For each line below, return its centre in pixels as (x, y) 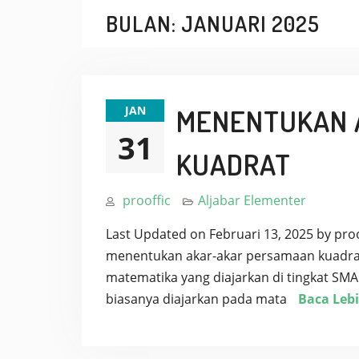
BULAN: (143, 23)
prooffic (147, 200)
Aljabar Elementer (252, 200)
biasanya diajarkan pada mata (198, 299)
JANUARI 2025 (250, 23)
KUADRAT (234, 164)
